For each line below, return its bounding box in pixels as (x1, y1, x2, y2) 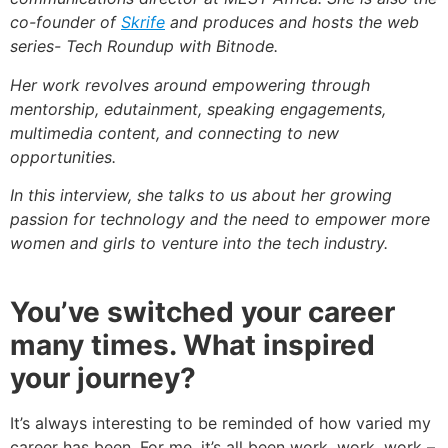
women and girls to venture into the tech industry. (10, 233, 388, 254)
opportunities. (10, 146, 116, 167)
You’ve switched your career (10, 295, 395, 330)
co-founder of (10, 12, 121, 33)
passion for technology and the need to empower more (10, 209, 430, 230)
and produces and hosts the (165, 12, 382, 33)
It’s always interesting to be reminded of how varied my (10, 413, 431, 434)
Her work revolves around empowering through (10, 74, 370, 95)
